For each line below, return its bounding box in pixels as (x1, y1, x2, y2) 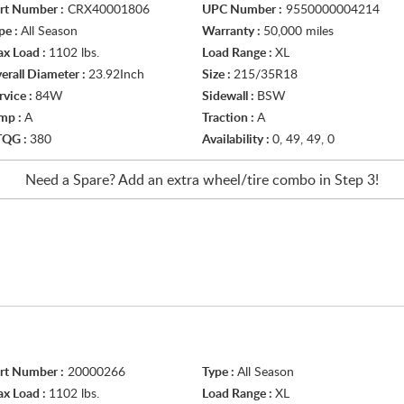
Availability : (202, 133, 272, 146)
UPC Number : (202, 4, 282, 16)
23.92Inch (88, 69, 144, 81)
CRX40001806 (64, 4, 150, 16)
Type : (202, 366, 237, 379)
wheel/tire (203, 173, 269, 188)
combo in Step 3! (269, 173, 379, 188)
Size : (202, 69, 234, 81)
